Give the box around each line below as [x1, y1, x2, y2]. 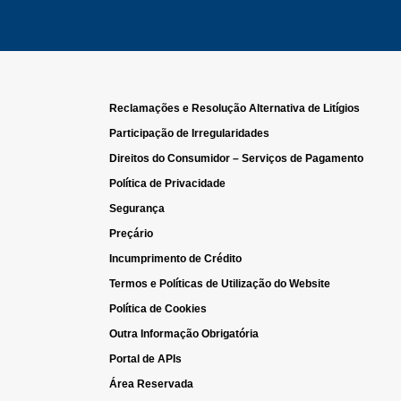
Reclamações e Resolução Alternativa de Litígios [109, 102, 360, 115]
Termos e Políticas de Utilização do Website [109, 277, 330, 290]
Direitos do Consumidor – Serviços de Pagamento [109, 152, 363, 165]
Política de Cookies [109, 303, 207, 315]
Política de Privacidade [109, 177, 226, 190]
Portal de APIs [109, 353, 182, 365]
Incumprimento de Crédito [109, 252, 242, 265]
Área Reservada [109, 378, 193, 390]
